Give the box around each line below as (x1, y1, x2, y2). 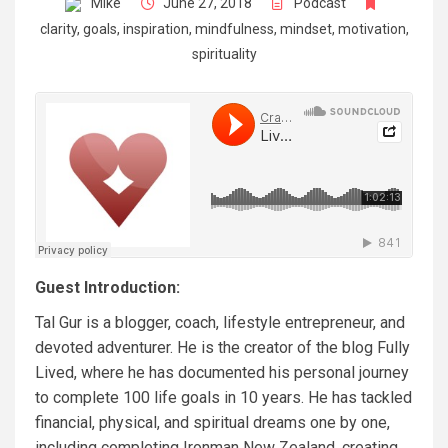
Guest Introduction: (35, 278, 180, 297)
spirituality (191, 46, 257, 62)
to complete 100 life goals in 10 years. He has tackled (35, 388, 412, 407)
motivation (337, 21, 406, 37)
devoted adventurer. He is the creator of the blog (35, 338, 377, 357)
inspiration (122, 21, 189, 37)
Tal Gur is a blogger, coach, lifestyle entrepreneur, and (35, 313, 405, 332)
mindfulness (194, 21, 274, 37)
